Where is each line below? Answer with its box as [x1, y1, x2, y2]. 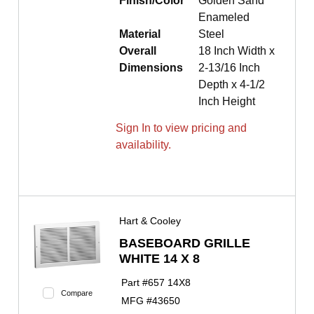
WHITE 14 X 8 [119, 252, 200, 266]
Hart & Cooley [119, 215, 181, 227]
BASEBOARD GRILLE [119, 236, 250, 251]
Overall [119, 45, 156, 57]
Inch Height [198, 95, 255, 108]
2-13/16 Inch [198, 62, 260, 74]
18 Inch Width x [198, 45, 275, 57]
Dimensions [119, 62, 183, 74]
